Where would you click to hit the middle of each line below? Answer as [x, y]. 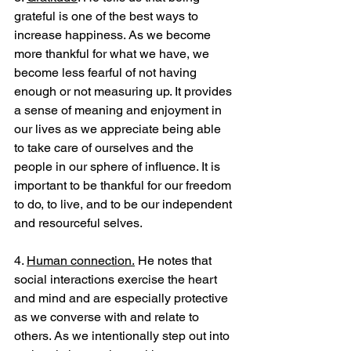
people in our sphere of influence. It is [119, 166]
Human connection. [81, 260]
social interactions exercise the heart [117, 279]
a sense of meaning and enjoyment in [119, 110]
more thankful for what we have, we [113, 53]
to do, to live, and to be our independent [125, 204]
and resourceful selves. [78, 223]
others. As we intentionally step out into [123, 335]
